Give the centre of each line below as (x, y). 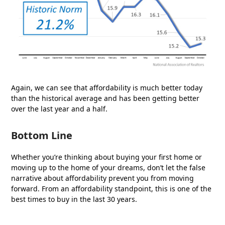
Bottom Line (42, 135)
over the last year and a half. (60, 108)
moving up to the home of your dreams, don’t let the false (108, 167)
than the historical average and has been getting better (105, 98)
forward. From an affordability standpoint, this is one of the (111, 188)
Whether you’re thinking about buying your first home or (107, 157)
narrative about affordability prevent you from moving (103, 178)
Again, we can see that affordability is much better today (107, 87)
